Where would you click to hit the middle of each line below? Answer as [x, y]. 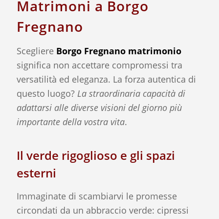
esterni [36, 173]
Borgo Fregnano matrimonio [119, 51]
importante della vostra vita [70, 121]
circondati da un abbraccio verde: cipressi [102, 210]
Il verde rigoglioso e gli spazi [96, 155]
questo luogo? [47, 93]
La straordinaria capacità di [131, 93]
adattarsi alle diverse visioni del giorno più [99, 107]
